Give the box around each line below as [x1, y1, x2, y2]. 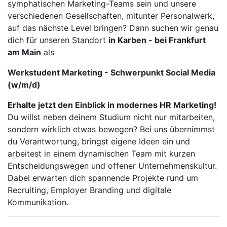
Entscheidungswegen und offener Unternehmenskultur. [8, 161, 217, 171]
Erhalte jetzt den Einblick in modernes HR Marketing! [8, 100, 216, 110]
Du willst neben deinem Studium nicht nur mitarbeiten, [8, 112, 215, 123]
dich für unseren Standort [8, 35, 108, 46]
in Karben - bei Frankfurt [108, 35, 206, 46]
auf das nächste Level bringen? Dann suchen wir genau [8, 23, 218, 33]
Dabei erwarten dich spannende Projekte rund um [8, 173, 198, 183]
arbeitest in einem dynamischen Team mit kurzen [8, 148, 195, 159]
